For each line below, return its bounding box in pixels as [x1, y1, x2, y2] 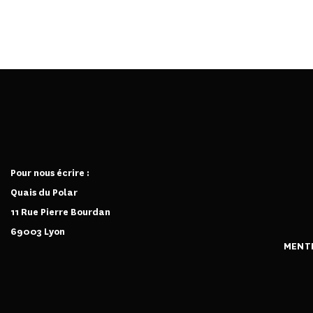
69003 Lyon [10, 225, 65, 238]
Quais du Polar [10, 186, 78, 198]
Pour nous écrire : [10, 166, 89, 179]
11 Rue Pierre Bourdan [10, 205, 110, 218]
